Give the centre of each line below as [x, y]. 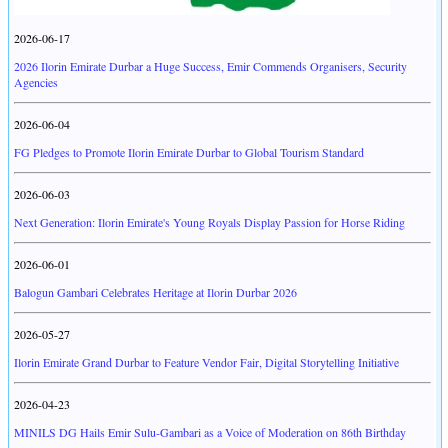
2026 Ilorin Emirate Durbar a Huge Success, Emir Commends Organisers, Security [210, 66]
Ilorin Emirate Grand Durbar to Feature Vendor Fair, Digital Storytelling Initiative [206, 362]
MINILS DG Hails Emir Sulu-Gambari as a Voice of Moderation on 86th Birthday [210, 432]
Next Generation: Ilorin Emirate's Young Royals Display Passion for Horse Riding [209, 222]
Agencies [36, 82]
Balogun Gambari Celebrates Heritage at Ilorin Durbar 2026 [155, 292]
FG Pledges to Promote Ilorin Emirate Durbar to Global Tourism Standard [189, 152]
